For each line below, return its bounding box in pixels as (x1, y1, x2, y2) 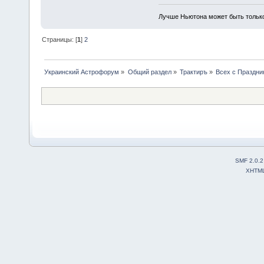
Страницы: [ (42, 35, 78, 43)
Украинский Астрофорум (44, 68, 120, 75)
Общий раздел (127, 68, 171, 75)
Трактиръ (179, 68, 207, 75)
